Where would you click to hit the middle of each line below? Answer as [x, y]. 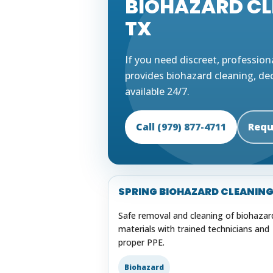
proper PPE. [142, 242]
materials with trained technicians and [194, 229]
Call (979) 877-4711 [181, 126]
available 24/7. [158, 91]
